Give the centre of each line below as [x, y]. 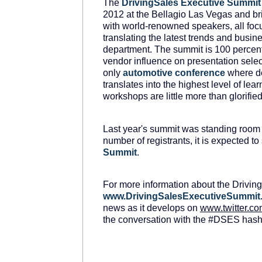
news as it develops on [151, 208]
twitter [235, 208]
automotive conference [174, 73]
